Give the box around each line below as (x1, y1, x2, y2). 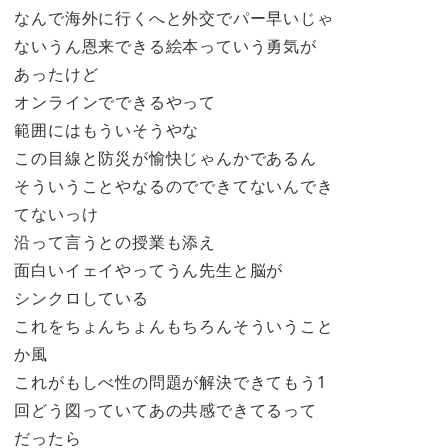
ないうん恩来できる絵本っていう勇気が (14, 35, 317, 58)
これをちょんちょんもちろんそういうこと (14, 315, 334, 338)
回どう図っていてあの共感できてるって (14, 399, 317, 422)
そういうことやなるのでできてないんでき (14, 175, 334, 198)
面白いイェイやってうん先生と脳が (14, 259, 284, 282)
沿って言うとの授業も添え (14, 231, 216, 254)
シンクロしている (14, 287, 149, 310)
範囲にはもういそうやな (14, 119, 200, 142)
